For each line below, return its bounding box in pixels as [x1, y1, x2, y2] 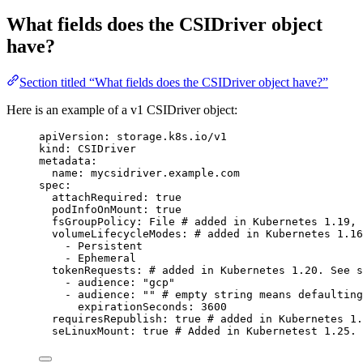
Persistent [78, 239, 143, 252]
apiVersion [39, 130, 104, 143]
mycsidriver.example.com [91, 166, 240, 179]
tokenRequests [52, 263, 136, 276]
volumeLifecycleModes [52, 227, 181, 240]
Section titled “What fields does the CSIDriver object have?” [19, 75, 328, 89]
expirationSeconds [78, 300, 188, 313]
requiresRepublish [52, 312, 162, 325]
